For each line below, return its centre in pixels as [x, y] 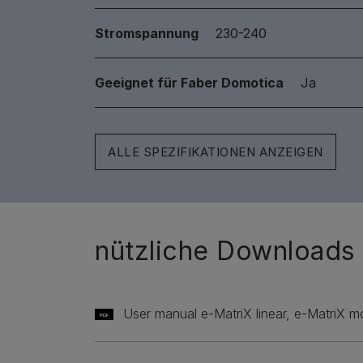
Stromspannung [147, 33]
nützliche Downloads [225, 251]
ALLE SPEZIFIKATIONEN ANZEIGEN [216, 152]
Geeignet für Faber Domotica [189, 83]
